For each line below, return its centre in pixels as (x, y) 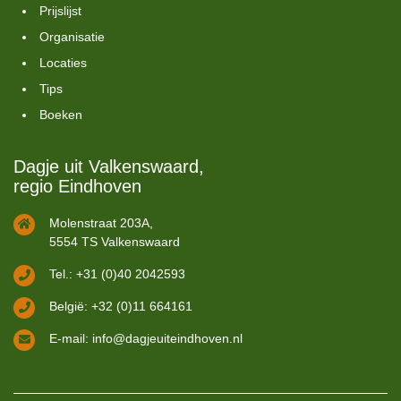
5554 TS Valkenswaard (115, 242)
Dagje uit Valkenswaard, (109, 166)
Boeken (61, 115)
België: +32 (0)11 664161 (121, 306)
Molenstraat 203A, (101, 223)
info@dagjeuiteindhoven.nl (167, 338)
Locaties (63, 63)
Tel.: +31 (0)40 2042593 (117, 274)
